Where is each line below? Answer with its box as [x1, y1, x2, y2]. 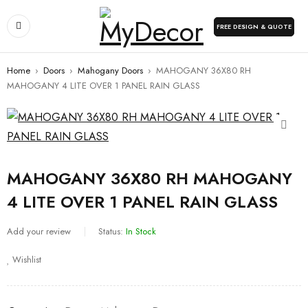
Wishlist [12, 253, 41, 266]
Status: [98, 225, 123, 238]
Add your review [7, 225, 71, 238]
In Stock [126, 225, 156, 238]
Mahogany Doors [78, 64, 143, 77]
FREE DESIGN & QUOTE [217, 22, 291, 31]
